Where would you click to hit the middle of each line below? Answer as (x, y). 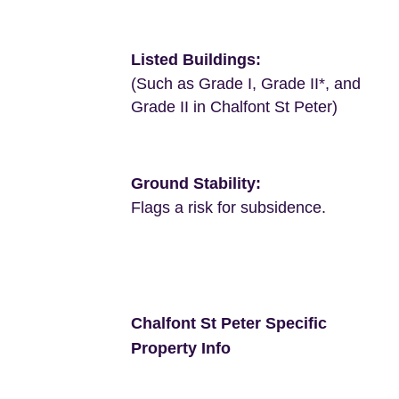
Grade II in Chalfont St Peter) (234, 107)
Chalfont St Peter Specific (229, 324)
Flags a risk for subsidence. (228, 208)
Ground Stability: (196, 184)
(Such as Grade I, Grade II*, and (246, 84)
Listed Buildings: (196, 60)
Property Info (181, 349)
